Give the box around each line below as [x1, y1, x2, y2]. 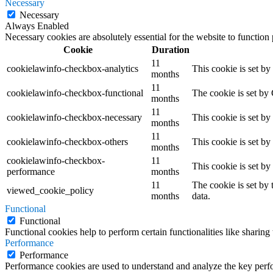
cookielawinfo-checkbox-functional [7, 88, 143, 99]
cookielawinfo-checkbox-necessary [7, 112, 142, 123]
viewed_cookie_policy [7, 185, 94, 196]
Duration [151, 44, 190, 55]
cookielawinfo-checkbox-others [7, 136, 128, 147]
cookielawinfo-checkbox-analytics [7, 63, 138, 74]
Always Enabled [5, 21, 69, 32]
